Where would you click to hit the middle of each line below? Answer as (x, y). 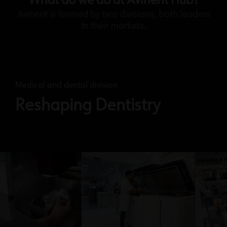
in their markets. (113, 27)
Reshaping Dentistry (88, 106)
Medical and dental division (66, 86)
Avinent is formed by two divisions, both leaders (113, 15)
